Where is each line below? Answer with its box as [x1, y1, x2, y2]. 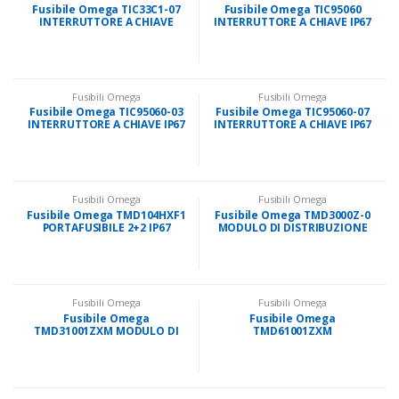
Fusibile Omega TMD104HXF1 [27, 208, 186, 224]
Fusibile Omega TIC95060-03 [29, 104, 183, 120]
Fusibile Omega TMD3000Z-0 [215, 208, 370, 224]
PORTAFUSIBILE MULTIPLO [223, 335, 362, 351]
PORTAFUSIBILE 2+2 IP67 [42, 220, 171, 236]
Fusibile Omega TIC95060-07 [216, 104, 370, 120]
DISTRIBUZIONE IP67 [52, 335, 161, 351]
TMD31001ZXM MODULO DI [34, 322, 179, 338]
